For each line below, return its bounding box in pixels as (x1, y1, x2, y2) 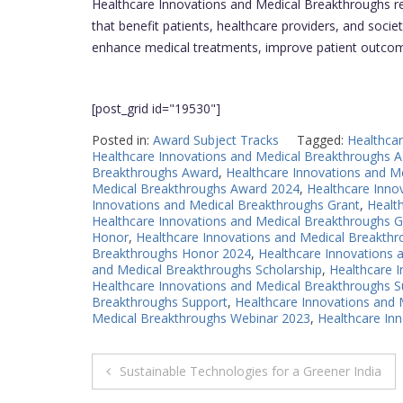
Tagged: (297, 130, 347, 148)
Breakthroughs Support (92, 292, 228, 310)
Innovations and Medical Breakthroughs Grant (92, 195, 360, 213)
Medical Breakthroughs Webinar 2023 (92, 309, 310, 327)
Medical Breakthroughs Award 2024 (92, 179, 300, 197)
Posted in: (92, 130, 153, 148)
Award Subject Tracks (153, 130, 279, 148)
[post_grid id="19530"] (92, 99, 220, 117)
